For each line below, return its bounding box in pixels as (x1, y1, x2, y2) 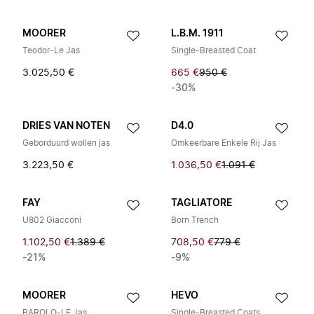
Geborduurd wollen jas (22, 139, 110, 147)
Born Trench (171, 216, 219, 224)
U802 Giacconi (22, 216, 81, 224)
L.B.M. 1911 (171, 29, 224, 39)
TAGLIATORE (171, 198, 233, 208)
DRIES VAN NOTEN (22, 121, 110, 131)
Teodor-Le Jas (22, 46, 80, 55)
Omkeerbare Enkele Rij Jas (171, 139, 276, 147)
